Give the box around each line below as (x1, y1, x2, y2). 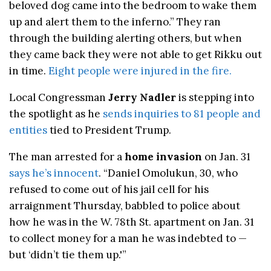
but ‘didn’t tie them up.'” (9, 247, 126, 261)
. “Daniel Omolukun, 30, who (99, 166, 238, 180)
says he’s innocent (9, 166, 99, 180)
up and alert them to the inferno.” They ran (9, 15, 221, 28)
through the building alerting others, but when (9, 31, 242, 45)
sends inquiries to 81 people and (103, 106, 261, 120)
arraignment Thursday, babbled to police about (9, 198, 240, 212)
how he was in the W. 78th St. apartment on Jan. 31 (9, 215, 254, 229)
